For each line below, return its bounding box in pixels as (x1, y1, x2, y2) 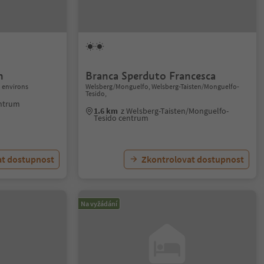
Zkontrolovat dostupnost (141, 153, 244, 165)
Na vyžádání (81, 199, 118, 208)
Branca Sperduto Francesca (85, 69, 216, 82)
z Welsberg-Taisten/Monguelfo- (121, 105, 229, 116)
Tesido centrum (94, 113, 149, 123)
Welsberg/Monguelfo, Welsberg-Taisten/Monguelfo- (85, 82, 240, 91)
